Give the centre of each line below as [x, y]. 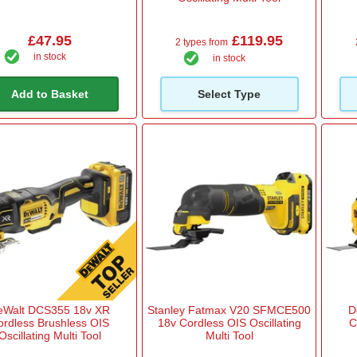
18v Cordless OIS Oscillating [229, 323]
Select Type [229, 94]
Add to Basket [49, 94]
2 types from [202, 42]
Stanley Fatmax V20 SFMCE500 [229, 310]
